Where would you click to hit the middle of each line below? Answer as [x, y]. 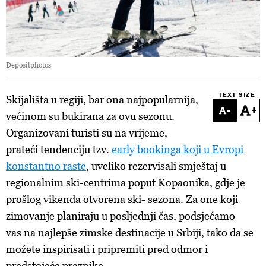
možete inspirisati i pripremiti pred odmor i [107, 249]
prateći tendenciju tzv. [59, 149]
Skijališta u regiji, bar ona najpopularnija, [102, 99]
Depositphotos [28, 65]
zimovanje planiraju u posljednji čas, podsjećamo [121, 216]
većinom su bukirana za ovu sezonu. [90, 116]
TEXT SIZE [236, 95]
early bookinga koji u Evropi [178, 149]
